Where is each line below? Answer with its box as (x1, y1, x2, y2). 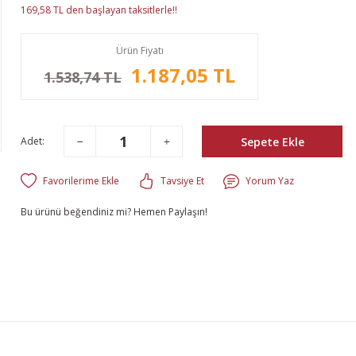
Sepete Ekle (240, 133, 304, 149)
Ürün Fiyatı (115, 44, 164, 57)
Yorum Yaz (246, 174, 294, 188)
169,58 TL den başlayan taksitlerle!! (21, 3, 177, 17)
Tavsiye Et (161, 174, 204, 188)
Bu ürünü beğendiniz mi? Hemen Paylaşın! (21, 205, 207, 219)
